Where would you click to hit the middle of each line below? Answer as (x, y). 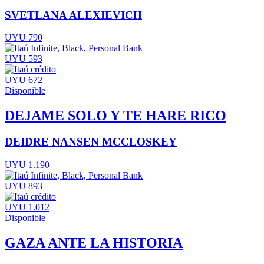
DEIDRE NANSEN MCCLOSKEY (91, 142)
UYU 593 (24, 59)
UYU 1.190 (27, 164)
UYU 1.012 (27, 207)
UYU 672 (24, 80)
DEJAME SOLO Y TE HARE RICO (115, 116)
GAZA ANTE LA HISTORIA (94, 242)
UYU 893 (24, 186)
